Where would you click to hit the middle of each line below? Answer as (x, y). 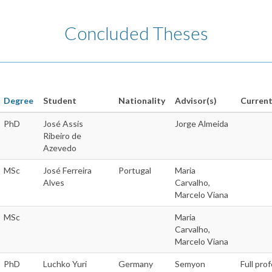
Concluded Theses (136, 33)
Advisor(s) (196, 101)
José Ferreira (67, 171)
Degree (19, 101)
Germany (136, 264)
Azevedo (60, 148)
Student (60, 101)
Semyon (190, 264)
